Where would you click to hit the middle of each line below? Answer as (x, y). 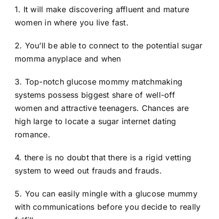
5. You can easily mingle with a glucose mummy (106, 193)
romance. (33, 134)
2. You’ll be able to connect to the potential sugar (109, 45)
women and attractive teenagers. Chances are (102, 108)
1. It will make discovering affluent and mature (102, 9)
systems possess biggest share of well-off (95, 95)
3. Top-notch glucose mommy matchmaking (99, 81)
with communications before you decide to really (108, 207)
